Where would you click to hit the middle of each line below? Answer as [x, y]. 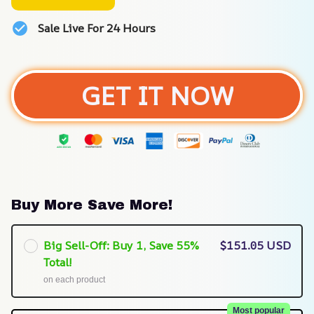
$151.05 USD [255, 245]
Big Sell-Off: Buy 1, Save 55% [121, 245]
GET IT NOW [157, 96]
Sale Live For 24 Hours [96, 28]
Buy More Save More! [92, 205]
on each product [74, 279]
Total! [57, 262]
